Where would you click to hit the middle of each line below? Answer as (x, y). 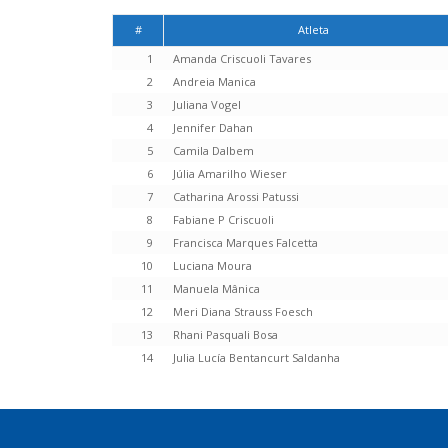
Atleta (313, 30)
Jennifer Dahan (213, 128)
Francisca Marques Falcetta (245, 243)
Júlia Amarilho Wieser (230, 174)
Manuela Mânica (216, 289)
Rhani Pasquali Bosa (225, 335)
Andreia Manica (214, 82)
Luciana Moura (212, 266)
